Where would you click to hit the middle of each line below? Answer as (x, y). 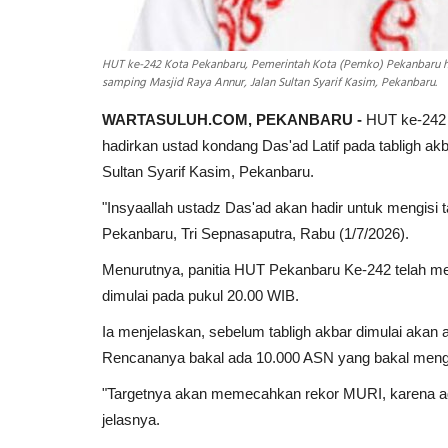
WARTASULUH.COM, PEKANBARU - (232, 119)
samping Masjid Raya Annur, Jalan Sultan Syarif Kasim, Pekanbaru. (269, 82)
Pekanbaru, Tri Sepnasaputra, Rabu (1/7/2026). (255, 233)
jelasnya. (131, 419)
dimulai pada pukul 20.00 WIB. (200, 295)
